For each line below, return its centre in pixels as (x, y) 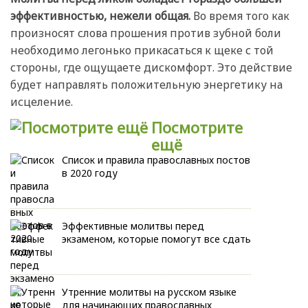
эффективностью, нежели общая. (100, 16)
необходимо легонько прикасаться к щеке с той (142, 51)
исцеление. (42, 102)
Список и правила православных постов (156, 160)
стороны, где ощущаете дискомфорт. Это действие (151, 68)
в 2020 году (90, 173)
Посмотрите (197, 128)
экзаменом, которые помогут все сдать (156, 239)
